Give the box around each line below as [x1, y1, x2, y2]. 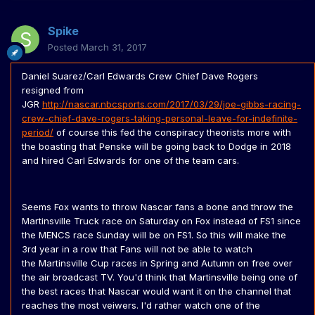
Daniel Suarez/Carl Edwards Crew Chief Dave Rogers [22, 70, 258, 82]
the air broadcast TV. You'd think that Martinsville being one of [22, 271, 297, 283]
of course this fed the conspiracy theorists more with [53, 127, 291, 139]
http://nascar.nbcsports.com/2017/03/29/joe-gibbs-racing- [42, 98, 301, 110]
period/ [22, 127, 53, 139]
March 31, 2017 [81, 41, 147, 53]
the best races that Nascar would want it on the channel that [22, 285, 291, 297]
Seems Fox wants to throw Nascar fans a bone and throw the [22, 201, 293, 213]
